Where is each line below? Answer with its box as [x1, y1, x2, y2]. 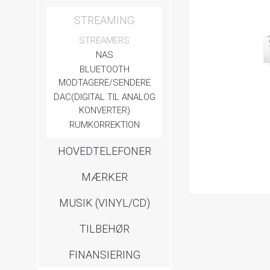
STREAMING [74, 13, 135, 27]
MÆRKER [81, 170, 128, 183]
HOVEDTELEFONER [57, 144, 151, 157]
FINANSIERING [68, 248, 140, 261]
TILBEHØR [79, 222, 130, 235]
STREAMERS [79, 34, 130, 46]
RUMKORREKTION [69, 119, 140, 130]
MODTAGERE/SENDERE [58, 77, 151, 88]
